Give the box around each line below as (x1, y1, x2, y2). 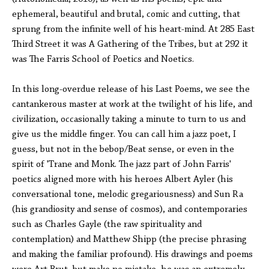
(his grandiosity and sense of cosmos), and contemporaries (12, 205, 247, 214)
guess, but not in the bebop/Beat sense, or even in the (12, 145, 234, 154)
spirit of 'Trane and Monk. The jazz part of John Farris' (12, 160, 231, 169)
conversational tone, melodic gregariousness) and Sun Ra (12, 190, 243, 199)
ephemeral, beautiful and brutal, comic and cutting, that (12, 10, 240, 19)
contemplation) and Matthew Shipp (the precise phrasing (12, 235, 247, 244)
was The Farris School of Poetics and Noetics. (12, 55, 196, 64)
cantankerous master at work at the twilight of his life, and (12, 100, 252, 109)
